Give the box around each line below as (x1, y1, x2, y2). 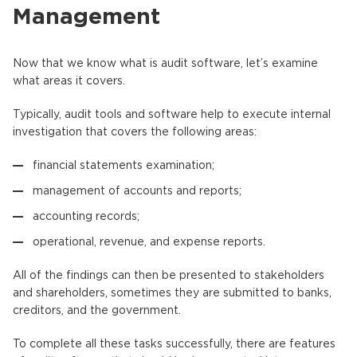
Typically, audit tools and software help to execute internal (13, 109, 331, 120)
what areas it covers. (13, 76, 125, 86)
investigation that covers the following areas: (13, 127, 257, 137)
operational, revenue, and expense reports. (33, 237, 265, 247)
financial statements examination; (33, 160, 214, 171)
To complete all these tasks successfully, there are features (13, 339, 335, 349)
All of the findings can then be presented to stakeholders (13, 270, 324, 280)
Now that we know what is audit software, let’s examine (13, 58, 318, 69)
